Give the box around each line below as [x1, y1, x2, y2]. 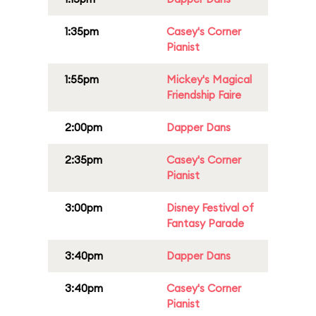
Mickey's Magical [166, 73, 252, 86]
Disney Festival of [166, 201, 254, 214]
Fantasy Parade [166, 217, 244, 230]
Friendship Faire [166, 88, 241, 102]
